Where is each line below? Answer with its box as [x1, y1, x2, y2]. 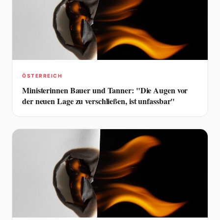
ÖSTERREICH [22, 72, 62, 79]
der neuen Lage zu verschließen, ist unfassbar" [22, 95, 175, 107]
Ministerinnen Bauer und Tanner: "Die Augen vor [22, 84, 188, 96]
